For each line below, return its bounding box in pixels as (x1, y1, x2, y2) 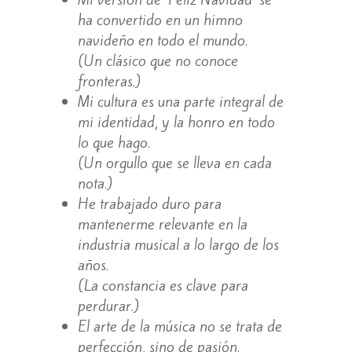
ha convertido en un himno (77, 9, 243, 30)
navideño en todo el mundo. (77, 29, 247, 50)
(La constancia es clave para (77, 274, 248, 295)
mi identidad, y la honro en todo (77, 111, 275, 132)
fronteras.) (77, 70, 141, 91)
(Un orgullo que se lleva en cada (77, 152, 272, 173)
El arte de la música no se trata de (77, 315, 282, 336)
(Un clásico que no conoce (77, 49, 238, 71)
